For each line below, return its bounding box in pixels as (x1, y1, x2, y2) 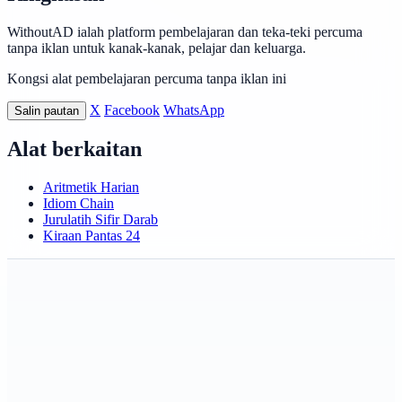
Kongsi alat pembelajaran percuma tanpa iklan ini (7, 70, 286, 86)
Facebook (104, 101, 160, 118)
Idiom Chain (43, 196, 114, 212)
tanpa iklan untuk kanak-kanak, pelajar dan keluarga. (7, 39, 306, 56)
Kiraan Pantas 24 (43, 228, 140, 244)
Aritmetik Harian (43, 179, 139, 196)
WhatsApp (163, 101, 224, 118)
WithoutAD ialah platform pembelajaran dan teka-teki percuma (7, 23, 363, 39)
